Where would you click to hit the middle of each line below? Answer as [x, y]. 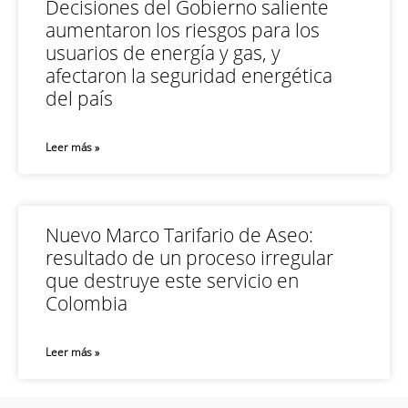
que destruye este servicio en [172, 280]
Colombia [87, 303]
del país [79, 98]
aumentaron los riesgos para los [183, 30]
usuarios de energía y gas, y [163, 53]
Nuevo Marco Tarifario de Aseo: [179, 235]
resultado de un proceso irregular [189, 258]
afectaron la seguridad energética [189, 76]
